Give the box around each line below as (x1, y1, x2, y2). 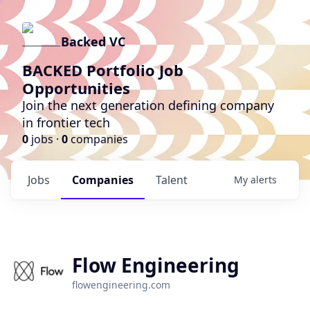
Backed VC (61, 33, 125, 50)
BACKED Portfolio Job (22, 60, 183, 80)
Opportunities (22, 77, 130, 98)
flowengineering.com (72, 278, 170, 291)
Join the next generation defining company (22, 97, 274, 113)
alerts (250, 173, 277, 186)
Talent (156, 172, 188, 188)
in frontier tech (22, 114, 110, 131)
